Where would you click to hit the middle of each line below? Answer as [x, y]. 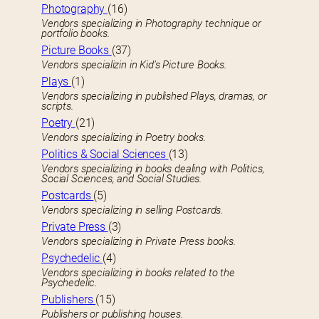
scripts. [58, 106]
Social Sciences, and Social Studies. [122, 179]
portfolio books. [76, 34]
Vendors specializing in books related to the [138, 273]
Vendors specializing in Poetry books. [124, 138]
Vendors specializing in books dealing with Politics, [153, 169]
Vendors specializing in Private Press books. [139, 242]
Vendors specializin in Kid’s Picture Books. [134, 65]
